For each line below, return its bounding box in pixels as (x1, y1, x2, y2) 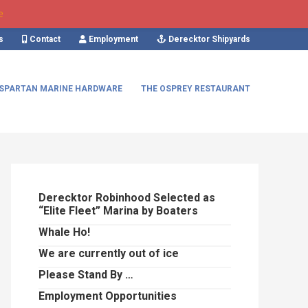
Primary (10, 163, 85, 187)
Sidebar (10, 188, 82, 212)
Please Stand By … (38, 268, 133, 281)
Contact (27, 34, 60, 44)
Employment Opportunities (38, 289, 177, 302)
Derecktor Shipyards (166, 34, 250, 44)
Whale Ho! (38, 225, 90, 239)
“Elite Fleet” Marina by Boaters (38, 204, 198, 217)
